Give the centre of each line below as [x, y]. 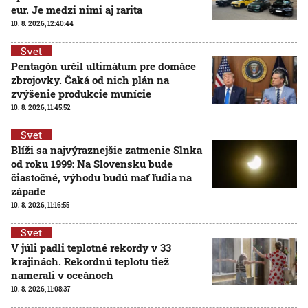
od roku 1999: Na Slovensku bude [92, 163]
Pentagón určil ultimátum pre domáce [103, 66]
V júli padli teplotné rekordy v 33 [91, 247]
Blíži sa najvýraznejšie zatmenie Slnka [107, 150]
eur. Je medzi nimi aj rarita [77, 9]
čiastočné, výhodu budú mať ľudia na [101, 177]
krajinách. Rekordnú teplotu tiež [90, 261]
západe [28, 191]
